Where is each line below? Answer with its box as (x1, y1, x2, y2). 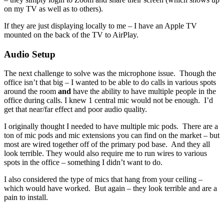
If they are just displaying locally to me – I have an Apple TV (4, 21, 197, 30)
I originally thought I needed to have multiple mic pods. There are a (4, 122, 218, 131)
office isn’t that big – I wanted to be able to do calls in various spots (4, 78, 216, 87)
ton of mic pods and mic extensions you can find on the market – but (4, 131, 219, 140)
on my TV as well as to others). (4, 4, 105, 13)
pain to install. (4, 193, 48, 202)
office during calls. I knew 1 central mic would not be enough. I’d (4, 96, 213, 105)
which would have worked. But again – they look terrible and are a (4, 184, 217, 193)
